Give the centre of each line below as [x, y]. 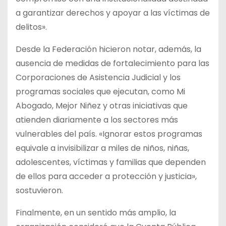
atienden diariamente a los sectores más [97, 120]
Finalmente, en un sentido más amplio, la [96, 212]
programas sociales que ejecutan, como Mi [100, 91]
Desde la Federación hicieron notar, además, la [108, 49]
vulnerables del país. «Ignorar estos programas [109, 134]
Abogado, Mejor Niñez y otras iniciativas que [102, 105]
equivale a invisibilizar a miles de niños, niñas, [102, 148]
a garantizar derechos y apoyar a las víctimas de [113, 13]
